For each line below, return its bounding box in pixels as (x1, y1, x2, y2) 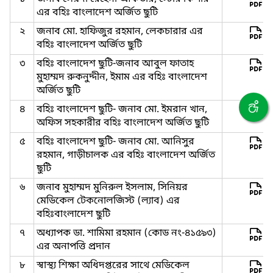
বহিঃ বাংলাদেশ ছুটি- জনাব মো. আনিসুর (37, 135, 194, 149)
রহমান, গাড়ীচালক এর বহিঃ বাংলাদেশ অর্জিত (37, 149, 215, 162)
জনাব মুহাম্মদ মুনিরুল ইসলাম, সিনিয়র (37, 181, 188, 194)
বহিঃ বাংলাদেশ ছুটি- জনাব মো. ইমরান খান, (37, 103, 207, 116)
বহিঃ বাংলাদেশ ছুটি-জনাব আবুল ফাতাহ (37, 57, 194, 71)
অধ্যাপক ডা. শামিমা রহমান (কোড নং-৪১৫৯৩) (37, 227, 216, 240)
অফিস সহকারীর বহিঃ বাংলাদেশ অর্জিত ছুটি (37, 116, 209, 130)
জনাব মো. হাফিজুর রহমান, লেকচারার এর (37, 25, 203, 38)
